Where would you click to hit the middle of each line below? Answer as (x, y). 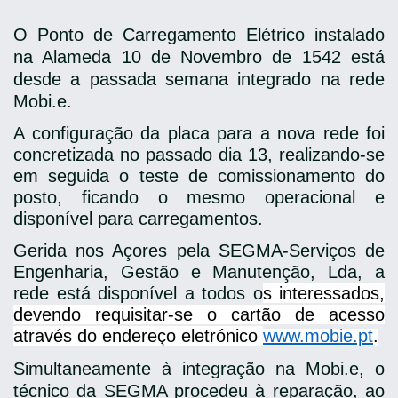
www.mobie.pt (318, 336)
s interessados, (323, 293)
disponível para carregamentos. (138, 219)
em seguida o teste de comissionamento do (199, 176)
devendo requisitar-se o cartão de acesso (199, 314)
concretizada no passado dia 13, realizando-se (199, 155)
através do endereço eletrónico (138, 336)
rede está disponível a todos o (138, 293)
